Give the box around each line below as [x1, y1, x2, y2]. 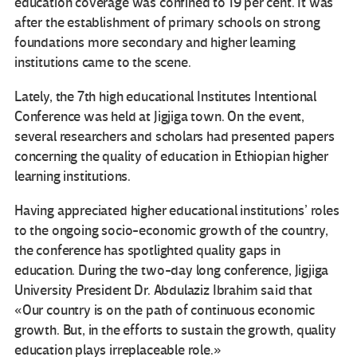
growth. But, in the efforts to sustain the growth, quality [14, 321, 336, 339]
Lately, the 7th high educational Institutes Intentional [14, 88, 317, 105]
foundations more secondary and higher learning [14, 33, 296, 51]
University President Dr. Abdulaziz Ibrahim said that [14, 281, 312, 299]
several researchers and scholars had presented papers [14, 127, 335, 145]
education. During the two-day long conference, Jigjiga [14, 261, 329, 279]
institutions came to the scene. [14, 53, 191, 71]
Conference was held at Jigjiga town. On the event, [14, 108, 305, 125]
